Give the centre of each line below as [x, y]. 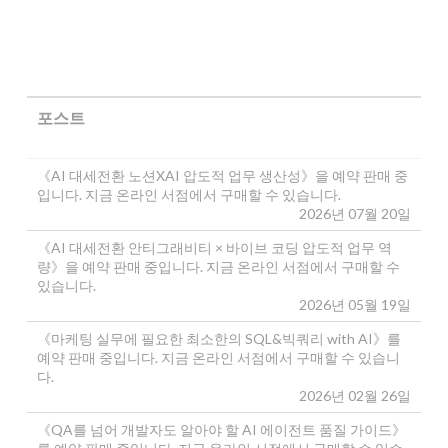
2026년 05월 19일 [354, 304]
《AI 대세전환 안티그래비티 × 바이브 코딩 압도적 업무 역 [214, 247]
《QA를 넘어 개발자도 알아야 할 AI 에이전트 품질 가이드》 [221, 429]
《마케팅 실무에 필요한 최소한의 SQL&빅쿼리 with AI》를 [218, 338]
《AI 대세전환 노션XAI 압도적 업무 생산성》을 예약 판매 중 [222, 175]
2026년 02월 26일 [354, 395]
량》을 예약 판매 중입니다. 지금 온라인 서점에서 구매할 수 [218, 266]
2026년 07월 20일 [354, 213]
